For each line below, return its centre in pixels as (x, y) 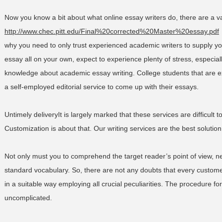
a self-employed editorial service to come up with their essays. (102, 87)
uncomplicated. (28, 198)
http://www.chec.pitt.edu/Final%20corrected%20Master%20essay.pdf (112, 31)
